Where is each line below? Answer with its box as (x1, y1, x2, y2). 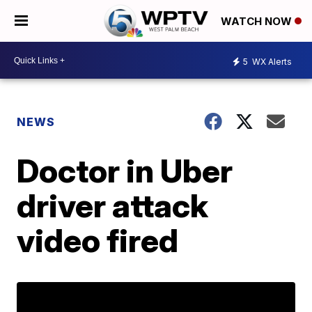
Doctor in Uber (17, 151, 233, 190)
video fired (17, 221, 179, 260)
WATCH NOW (221, 15, 295, 29)
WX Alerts (250, 56, 292, 67)
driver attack (17, 186, 209, 225)
